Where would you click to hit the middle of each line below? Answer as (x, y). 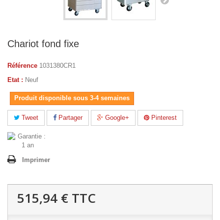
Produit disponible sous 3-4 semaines (72, 98)
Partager (69, 118)
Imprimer (36, 160)
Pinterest (163, 118)
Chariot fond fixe (43, 44)
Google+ (116, 118)
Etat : (15, 80)
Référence (22, 66)
